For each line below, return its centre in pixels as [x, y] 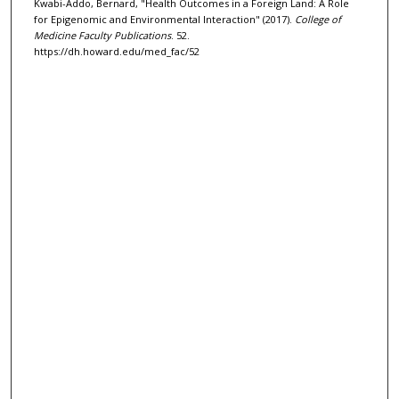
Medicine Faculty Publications [102, 35]
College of [318, 19]
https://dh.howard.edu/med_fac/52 [116, 51]
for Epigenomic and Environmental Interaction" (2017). [164, 19]
